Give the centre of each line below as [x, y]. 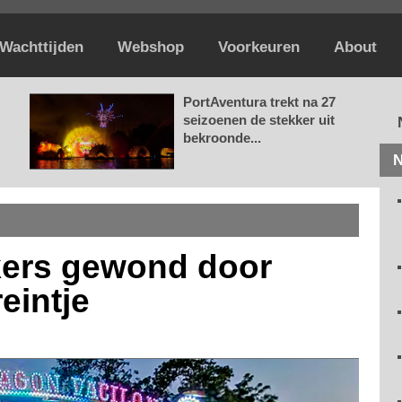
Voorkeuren [259, 47]
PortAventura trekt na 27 [259, 102]
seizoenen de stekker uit [259, 120]
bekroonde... [222, 138]
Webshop [151, 47]
